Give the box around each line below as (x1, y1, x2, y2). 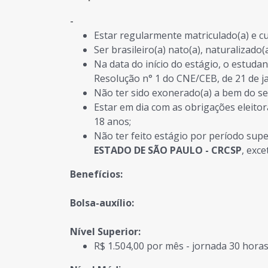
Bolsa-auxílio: (70, 196, 134, 209)
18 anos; (94, 115, 131, 128)
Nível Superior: (70, 225, 141, 238)
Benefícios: (70, 167, 123, 181)
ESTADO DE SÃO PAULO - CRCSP (94, 144, 242, 157)
